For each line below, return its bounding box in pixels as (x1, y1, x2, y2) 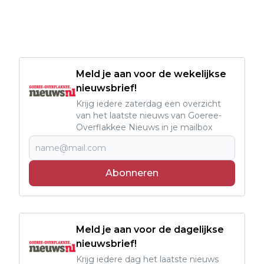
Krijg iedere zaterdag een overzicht (76, 98, 221, 109)
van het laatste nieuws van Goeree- (76, 110, 222, 121)
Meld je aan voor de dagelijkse (76, 223, 224, 235)
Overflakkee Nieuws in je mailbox (76, 121, 212, 133)
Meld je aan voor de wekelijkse (76, 68, 226, 80)
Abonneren (105, 167, 159, 179)
